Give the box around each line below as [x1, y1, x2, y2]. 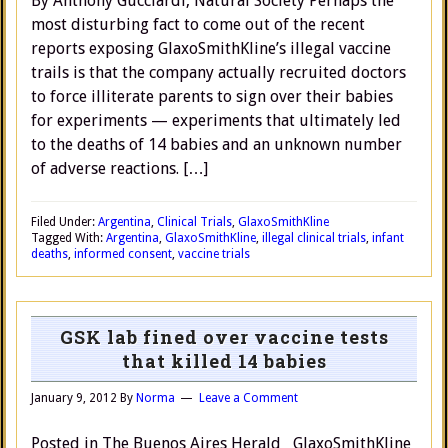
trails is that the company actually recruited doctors [31, 63, 406, 82]
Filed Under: [31, 215, 98, 229]
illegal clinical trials [262, 231, 366, 245]
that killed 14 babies [121, 349, 327, 373]
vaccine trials [178, 247, 250, 261]
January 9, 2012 [31, 391, 117, 405]
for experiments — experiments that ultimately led [31, 111, 401, 130]
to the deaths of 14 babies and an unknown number [31, 135, 402, 154]
